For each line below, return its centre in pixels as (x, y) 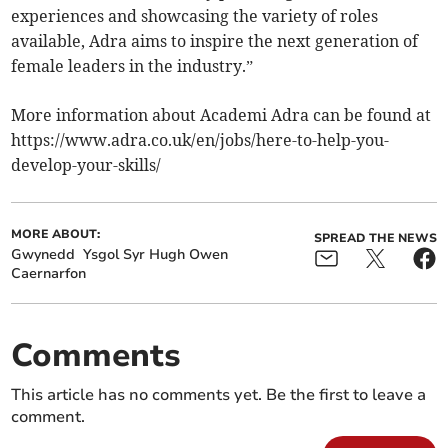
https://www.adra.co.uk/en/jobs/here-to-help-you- (200, 140)
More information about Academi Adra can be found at (221, 115)
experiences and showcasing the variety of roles (195, 16)
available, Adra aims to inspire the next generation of (215, 41)
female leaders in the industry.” (132, 66)
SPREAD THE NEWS (375, 238)
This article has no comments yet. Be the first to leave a (219, 395)
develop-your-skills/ (86, 165)
